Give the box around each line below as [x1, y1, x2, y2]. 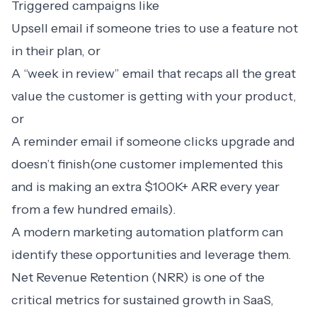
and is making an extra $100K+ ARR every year [11, 178, 279, 195]
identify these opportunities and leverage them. [11, 246, 292, 263]
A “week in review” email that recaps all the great [11, 65, 296, 81]
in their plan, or [11, 42, 100, 59]
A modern [11, 224, 73, 240]
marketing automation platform [73, 224, 259, 240]
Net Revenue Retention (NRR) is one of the [11, 269, 265, 285]
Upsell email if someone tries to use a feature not [11, 20, 298, 36]
